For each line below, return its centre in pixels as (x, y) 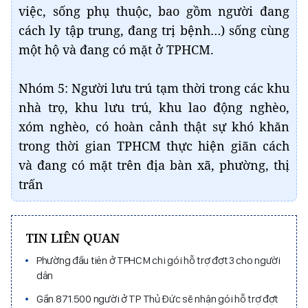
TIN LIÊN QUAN (73, 238)
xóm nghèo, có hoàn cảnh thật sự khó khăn (154, 126)
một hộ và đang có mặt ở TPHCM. (116, 49)
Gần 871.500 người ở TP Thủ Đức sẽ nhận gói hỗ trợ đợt (157, 299)
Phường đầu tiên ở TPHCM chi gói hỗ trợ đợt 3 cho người (158, 260)
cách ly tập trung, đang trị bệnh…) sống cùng (154, 30)
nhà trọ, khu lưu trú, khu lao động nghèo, (154, 107)
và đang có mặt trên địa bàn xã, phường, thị (154, 165)
